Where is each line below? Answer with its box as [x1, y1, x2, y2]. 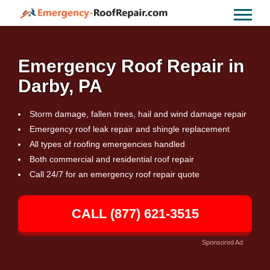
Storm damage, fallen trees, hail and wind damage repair [30, 109, 246, 119]
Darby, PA [18, 76, 102, 96]
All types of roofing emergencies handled [30, 139, 185, 149]
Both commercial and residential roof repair [30, 154, 194, 164]
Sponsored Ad [202, 239, 243, 246]
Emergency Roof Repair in [18, 56, 244, 76]
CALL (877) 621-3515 [71, 206, 199, 221]
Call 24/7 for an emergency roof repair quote [30, 169, 199, 179]
